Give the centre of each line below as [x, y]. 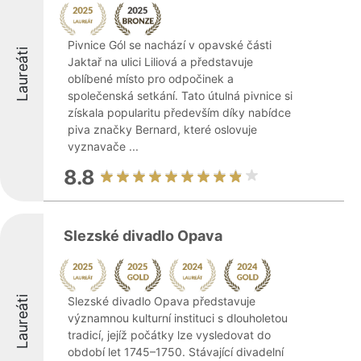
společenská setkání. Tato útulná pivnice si [180, 95]
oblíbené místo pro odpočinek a [151, 79]
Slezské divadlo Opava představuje [162, 301]
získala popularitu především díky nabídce [179, 112]
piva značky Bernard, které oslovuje [162, 129]
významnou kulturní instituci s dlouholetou [178, 318]
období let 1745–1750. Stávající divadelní [176, 352]
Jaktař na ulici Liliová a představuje [160, 62]
